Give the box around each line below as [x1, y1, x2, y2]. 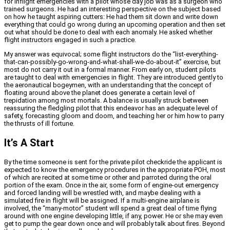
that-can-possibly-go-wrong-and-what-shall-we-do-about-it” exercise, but [4, 58, 221, 66]
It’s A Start [4, 137, 54, 149]
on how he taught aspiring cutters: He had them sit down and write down [4, 13, 218, 21]
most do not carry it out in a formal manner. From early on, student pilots [4, 66, 216, 74]
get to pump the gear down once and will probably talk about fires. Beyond [4, 219, 225, 227]
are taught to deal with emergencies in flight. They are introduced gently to [4, 73, 223, 82]
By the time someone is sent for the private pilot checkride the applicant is [4, 158, 222, 166]
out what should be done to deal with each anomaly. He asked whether [4, 28, 213, 36]
